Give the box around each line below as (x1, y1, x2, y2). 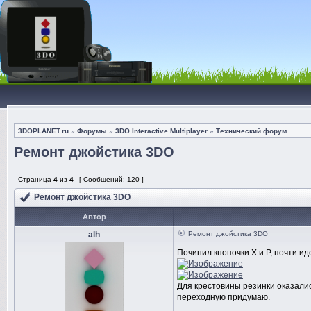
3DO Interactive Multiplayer (115, 127, 208, 135)
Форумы (77, 127, 107, 135)
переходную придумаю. (177, 292, 270, 302)
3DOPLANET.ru (18, 127, 69, 135)
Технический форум (216, 127, 287, 135)
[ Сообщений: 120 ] (77, 176, 146, 183)
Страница (16, 176, 53, 183)
